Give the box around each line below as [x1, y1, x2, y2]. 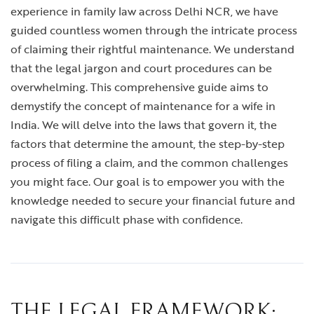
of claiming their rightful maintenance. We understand [11, 41, 294, 58]
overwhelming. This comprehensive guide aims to [11, 78, 268, 96]
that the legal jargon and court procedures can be [11, 60, 272, 77]
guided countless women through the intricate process [11, 22, 297, 39]
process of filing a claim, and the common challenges [11, 154, 288, 172]
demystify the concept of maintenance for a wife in [11, 97, 275, 115]
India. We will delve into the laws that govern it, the [11, 116, 277, 134]
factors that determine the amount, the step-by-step [11, 135, 285, 153]
